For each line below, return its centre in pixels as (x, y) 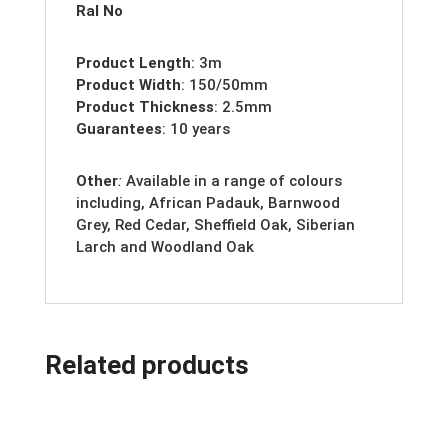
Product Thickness (144, 107)
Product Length (133, 63)
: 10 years (195, 129)
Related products (146, 365)
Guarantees (118, 129)
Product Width (128, 85)
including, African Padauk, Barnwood (207, 203)
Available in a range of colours (233, 181)
